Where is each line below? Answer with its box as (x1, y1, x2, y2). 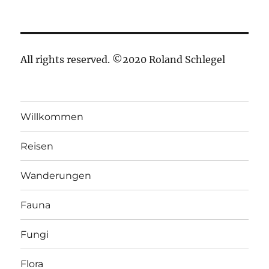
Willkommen (20, 110, 84, 122)
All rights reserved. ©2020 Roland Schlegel (20, 53, 226, 66)
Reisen (20, 140, 54, 152)
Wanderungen (20, 169, 92, 181)
